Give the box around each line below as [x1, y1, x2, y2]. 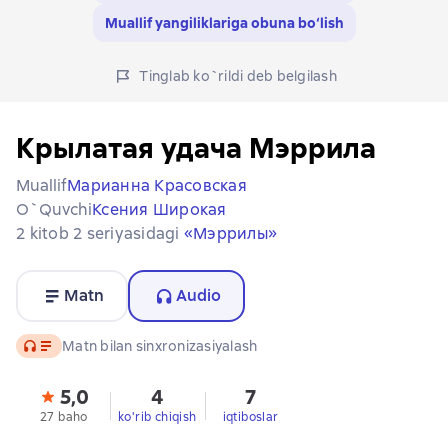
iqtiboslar [222, 409, 279, 425]
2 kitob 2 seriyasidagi [16, 223, 184, 244]
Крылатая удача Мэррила [16, 130, 376, 166]
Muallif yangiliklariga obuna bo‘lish [104, 14, 344, 32]
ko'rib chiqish [118, 409, 197, 425]
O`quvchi [16, 199, 92, 220]
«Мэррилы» [183, 223, 277, 244]
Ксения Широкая [92, 199, 227, 220]
